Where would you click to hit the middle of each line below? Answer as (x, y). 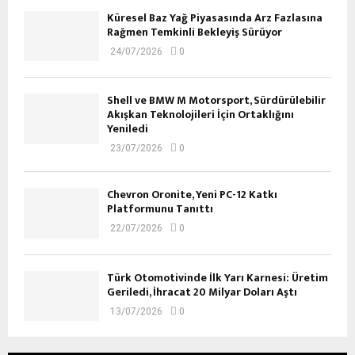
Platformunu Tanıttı (160, 209)
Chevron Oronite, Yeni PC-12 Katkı (192, 195)
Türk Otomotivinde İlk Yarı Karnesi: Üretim (218, 277)
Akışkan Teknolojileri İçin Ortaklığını (200, 115)
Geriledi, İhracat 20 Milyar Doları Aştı (202, 292)
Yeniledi (128, 129)
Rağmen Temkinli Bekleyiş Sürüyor (195, 32)
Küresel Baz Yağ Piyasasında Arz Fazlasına (215, 17)
